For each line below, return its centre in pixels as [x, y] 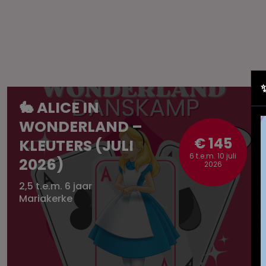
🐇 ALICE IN [59, 108]
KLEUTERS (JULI [76, 146]
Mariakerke [46, 199]
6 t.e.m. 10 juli [213, 156]
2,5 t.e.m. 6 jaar [56, 186]
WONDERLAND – [81, 127]
